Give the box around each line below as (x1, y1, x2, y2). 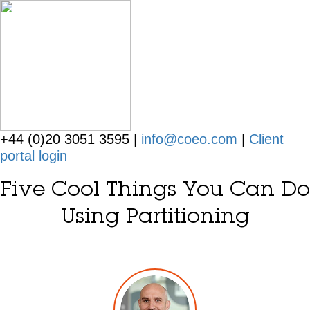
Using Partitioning (60, 208, 250, 228)
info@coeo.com (141, 131, 237, 147)
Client (249, 131, 284, 147)
